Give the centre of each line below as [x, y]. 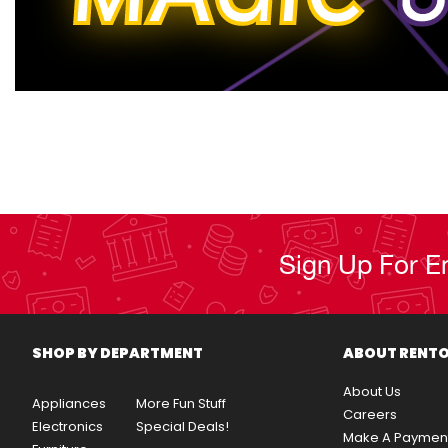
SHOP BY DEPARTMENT [117, 353]
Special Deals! [182, 426]
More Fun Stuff [180, 403]
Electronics [67, 426]
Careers [370, 415]
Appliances [69, 403]
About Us [372, 392]
